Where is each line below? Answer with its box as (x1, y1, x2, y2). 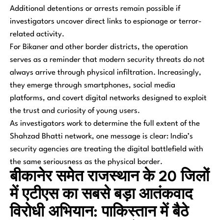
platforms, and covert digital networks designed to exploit (10, 94, 207, 102)
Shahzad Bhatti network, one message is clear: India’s (10, 132, 193, 140)
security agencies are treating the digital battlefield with (10, 145, 203, 153)
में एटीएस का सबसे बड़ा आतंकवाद (10, 187, 192, 202)
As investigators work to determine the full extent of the (10, 119, 200, 128)
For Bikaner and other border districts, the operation (10, 43, 188, 51)
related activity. (10, 30, 64, 38)
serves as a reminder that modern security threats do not (10, 55, 205, 64)
